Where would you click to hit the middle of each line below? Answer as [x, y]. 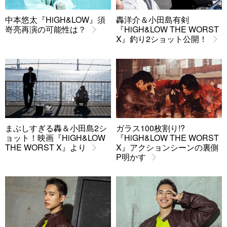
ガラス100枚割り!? [150, 128]
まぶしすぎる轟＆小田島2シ [56, 128]
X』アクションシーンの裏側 [167, 147]
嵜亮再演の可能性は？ [46, 29]
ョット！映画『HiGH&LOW [55, 138]
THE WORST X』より [46, 147]
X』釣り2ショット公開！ [162, 39]
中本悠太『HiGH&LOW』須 [55, 20]
